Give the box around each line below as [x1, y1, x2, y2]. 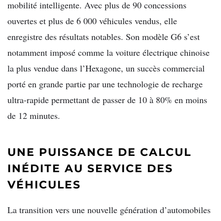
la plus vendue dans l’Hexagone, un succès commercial [7, 62, 205, 74]
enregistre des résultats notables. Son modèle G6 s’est [7, 31, 200, 43]
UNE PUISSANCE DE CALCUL [7, 146, 191, 159]
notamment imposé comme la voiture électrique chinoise [7, 46, 210, 59]
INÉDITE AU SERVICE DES [7, 162, 173, 176]
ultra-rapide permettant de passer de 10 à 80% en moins [7, 94, 207, 106]
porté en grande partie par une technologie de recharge [7, 78, 203, 90]
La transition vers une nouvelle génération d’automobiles [7, 203, 211, 216]
